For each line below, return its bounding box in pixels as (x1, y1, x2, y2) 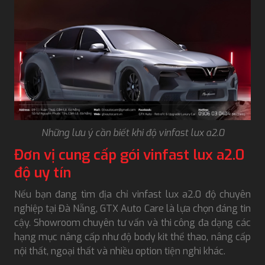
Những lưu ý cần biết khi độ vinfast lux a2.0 (41, 126, 224, 139)
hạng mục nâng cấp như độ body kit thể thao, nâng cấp (14, 230, 251, 243)
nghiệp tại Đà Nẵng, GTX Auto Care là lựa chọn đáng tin (14, 202, 251, 215)
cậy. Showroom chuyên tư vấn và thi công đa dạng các (14, 216, 251, 229)
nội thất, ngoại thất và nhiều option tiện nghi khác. (14, 244, 225, 257)
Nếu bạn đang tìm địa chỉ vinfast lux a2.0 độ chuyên (14, 188, 251, 201)
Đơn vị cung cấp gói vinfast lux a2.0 (14, 145, 244, 164)
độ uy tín (14, 163, 71, 182)
